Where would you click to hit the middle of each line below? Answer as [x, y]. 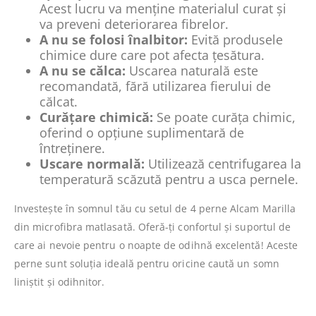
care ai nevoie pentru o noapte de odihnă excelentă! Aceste [156, 245]
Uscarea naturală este [192, 71]
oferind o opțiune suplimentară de [142, 133]
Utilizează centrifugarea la [223, 164]
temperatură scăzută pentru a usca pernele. [169, 180]
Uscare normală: [92, 164]
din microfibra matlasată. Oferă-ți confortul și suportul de [153, 227]
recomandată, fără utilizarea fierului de [155, 86]
